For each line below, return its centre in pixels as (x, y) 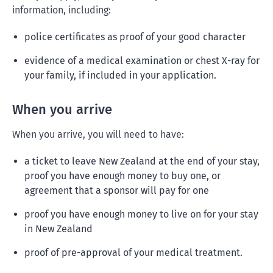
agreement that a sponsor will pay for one (117, 190)
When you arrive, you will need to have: (98, 134)
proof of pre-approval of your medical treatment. (133, 253)
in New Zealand (58, 229)
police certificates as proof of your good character (135, 37)
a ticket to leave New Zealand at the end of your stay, (142, 161)
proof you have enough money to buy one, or (122, 176)
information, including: (62, 10)
